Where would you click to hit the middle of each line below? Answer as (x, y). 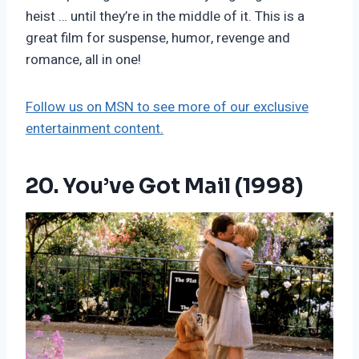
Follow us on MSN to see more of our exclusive (167, 107)
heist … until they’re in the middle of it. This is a (165, 17)
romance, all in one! (83, 60)
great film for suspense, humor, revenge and (158, 38)
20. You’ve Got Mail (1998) (164, 187)
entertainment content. (95, 129)
